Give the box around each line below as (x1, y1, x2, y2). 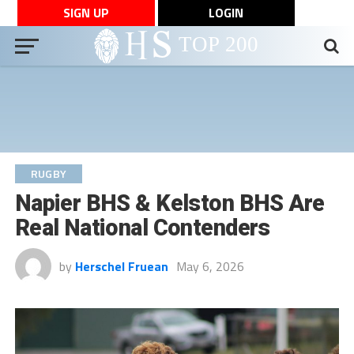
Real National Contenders (14, 214, 270, 241)
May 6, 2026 (175, 257, 244, 276)
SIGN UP (62, 3, 109, 22)
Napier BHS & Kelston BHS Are (14, 190, 325, 217)
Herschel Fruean (74, 257, 168, 276)
